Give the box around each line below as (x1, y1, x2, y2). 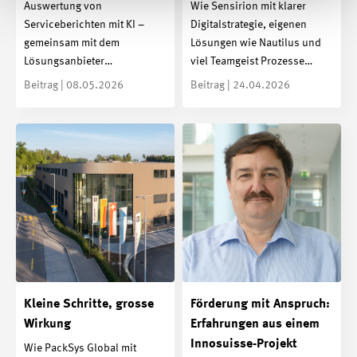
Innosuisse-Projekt (190, 337, 297, 351)
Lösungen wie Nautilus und (190, 37, 321, 49)
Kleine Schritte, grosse (24, 297, 154, 311)
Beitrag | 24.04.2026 (190, 79, 290, 91)
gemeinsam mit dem (24, 37, 120, 49)
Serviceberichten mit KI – (24, 18, 144, 30)
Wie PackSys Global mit (24, 342, 136, 354)
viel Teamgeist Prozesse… (190, 55, 312, 67)
